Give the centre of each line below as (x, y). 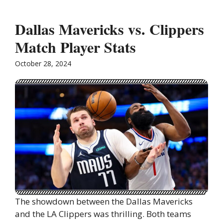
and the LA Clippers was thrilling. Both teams (103, 214)
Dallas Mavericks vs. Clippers (110, 29)
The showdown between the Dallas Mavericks (104, 202)
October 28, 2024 (43, 64)
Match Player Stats (75, 47)
